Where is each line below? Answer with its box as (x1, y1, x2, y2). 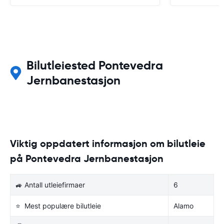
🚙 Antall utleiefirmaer (15, 180, 85, 189)
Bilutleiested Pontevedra (26, 57, 163, 73)
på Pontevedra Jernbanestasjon (10, 151, 163, 165)
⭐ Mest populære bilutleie (15, 201, 101, 210)
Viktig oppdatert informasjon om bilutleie (10, 136, 205, 150)
